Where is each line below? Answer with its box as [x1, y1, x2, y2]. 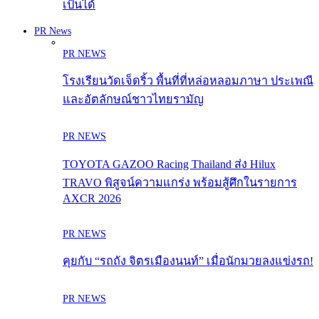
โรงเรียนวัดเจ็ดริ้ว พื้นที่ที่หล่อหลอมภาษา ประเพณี [63, 73, 313, 88]
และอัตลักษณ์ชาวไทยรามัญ [63, 92, 204, 106]
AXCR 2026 [63, 191, 121, 205]
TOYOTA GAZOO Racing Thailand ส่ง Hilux [63, 157, 276, 171]
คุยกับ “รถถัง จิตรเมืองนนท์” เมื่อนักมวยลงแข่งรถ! [63, 254, 313, 268]
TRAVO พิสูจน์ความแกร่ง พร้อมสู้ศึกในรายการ [63, 175, 297, 189]
